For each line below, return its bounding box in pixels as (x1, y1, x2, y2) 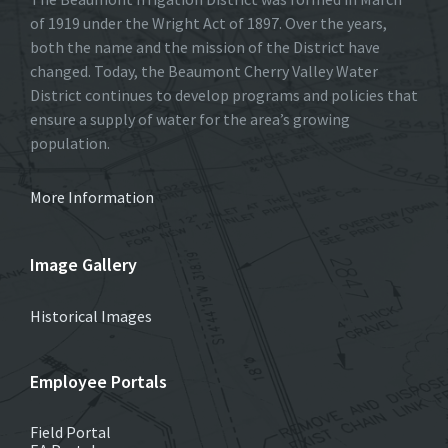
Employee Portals (30, 370, 167, 394)
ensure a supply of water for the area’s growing (30, 109, 350, 130)
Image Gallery (30, 253, 137, 277)
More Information (30, 187, 154, 208)
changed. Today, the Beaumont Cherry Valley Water (30, 61, 378, 82)
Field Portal (30, 422, 111, 443)
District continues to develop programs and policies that (30, 85, 418, 106)
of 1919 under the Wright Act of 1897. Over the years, (30, 13, 387, 34)
